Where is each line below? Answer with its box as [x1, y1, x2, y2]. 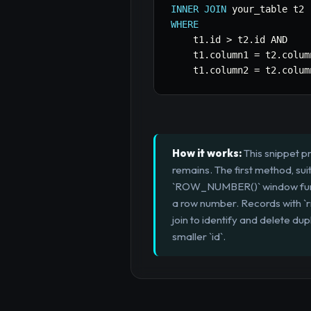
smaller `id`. [172, 230, 226, 244]
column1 [210, 49, 254, 61]
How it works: [172, 146, 242, 160]
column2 [210, 65, 254, 76]
